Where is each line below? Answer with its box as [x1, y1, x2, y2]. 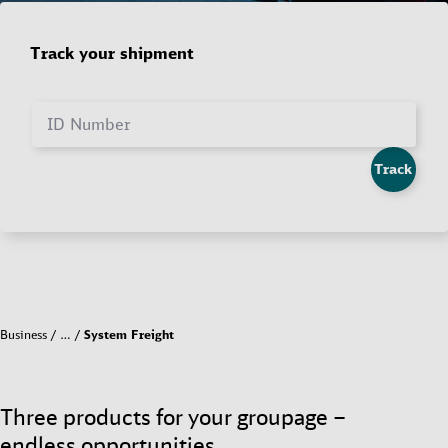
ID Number [47, 114, 130, 134]
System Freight [84, 327, 174, 342]
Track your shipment [30, 43, 194, 63]
